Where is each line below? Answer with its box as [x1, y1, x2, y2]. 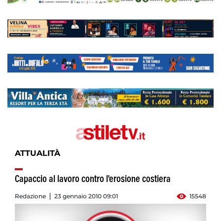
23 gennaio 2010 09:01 [54, 192, 118, 200]
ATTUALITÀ [15, 148, 60, 158]
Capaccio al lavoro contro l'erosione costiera [15, 175, 171, 185]
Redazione [15, 192, 46, 200]
